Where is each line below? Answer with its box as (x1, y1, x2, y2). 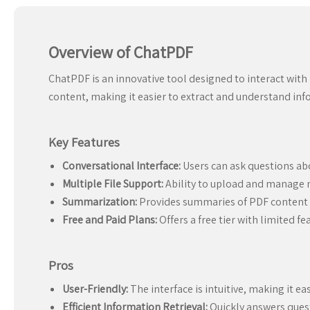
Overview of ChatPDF (48, 41, 193, 64)
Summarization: (62, 194, 137, 210)
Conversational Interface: (62, 158, 181, 174)
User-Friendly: (62, 282, 128, 297)
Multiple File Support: (62, 176, 163, 192)
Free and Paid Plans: (62, 212, 157, 228)
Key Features (48, 134, 120, 151)
